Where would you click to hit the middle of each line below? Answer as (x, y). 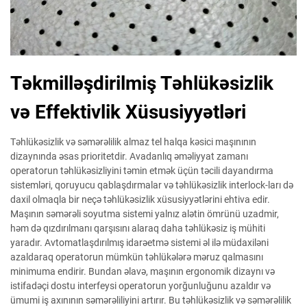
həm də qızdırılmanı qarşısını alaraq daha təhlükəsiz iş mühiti (138, 228)
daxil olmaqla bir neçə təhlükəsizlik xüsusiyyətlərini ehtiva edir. (140, 199)
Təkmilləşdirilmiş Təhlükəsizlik (142, 83)
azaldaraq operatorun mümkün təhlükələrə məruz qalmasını (137, 257)
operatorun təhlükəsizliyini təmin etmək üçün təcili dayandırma (142, 171)
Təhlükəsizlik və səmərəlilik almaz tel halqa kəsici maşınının (133, 142)
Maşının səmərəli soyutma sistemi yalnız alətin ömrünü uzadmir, (145, 214)
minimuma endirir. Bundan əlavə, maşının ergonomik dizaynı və (143, 271)
